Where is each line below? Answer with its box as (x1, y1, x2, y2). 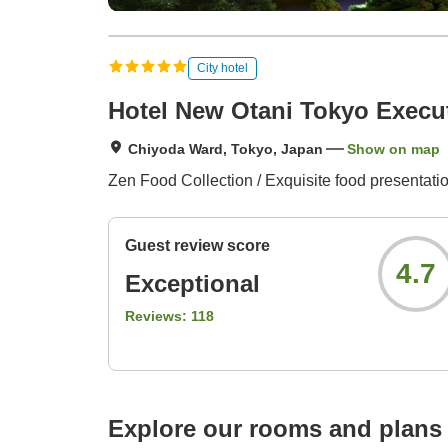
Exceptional (125, 270, 260, 298)
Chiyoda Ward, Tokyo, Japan (128, 141, 323, 158)
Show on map (347, 141, 440, 158)
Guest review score (125, 237, 270, 255)
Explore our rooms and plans (108, 415, 442, 443)
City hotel (197, 60, 248, 75)
